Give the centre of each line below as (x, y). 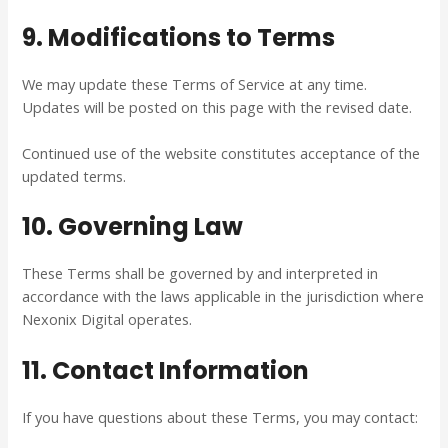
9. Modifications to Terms (179, 37)
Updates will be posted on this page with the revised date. (217, 106)
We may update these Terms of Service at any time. (195, 83)
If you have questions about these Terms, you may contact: (220, 416)
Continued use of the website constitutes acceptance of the (221, 152)
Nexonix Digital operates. (107, 319)
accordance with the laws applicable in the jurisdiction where (223, 296)
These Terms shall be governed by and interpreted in (200, 273)
